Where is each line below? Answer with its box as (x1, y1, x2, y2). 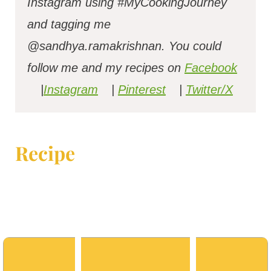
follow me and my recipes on (27, 61, 184, 75)
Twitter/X (185, 83, 233, 97)
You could (168, 39, 221, 53)
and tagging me (27, 18, 111, 31)
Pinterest (117, 83, 166, 97)
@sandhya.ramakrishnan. (27, 39, 169, 53)
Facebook (184, 61, 237, 75)
